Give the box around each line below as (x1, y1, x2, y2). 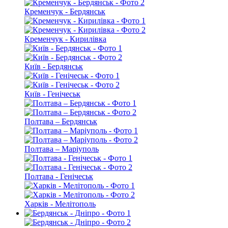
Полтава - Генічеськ (24, 172, 93, 181)
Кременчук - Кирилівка (24, 35, 106, 44)
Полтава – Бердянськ (24, 117, 97, 126)
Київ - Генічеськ (24, 90, 80, 99)
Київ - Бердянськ (24, 62, 83, 71)
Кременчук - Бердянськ (24, 7, 105, 16)
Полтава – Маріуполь (24, 145, 99, 154)
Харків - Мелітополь (24, 199, 96, 209)
